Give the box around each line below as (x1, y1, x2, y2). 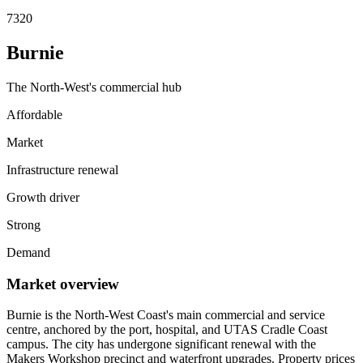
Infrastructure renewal (6, 162, 118, 177)
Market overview (6, 275, 119, 293)
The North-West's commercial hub (6, 79, 181, 94)
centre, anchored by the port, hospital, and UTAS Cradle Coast (6, 322, 327, 337)
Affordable (6, 107, 62, 122)
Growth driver (6, 190, 79, 204)
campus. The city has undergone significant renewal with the (6, 337, 316, 352)
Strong (6, 217, 41, 232)
